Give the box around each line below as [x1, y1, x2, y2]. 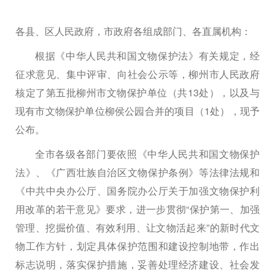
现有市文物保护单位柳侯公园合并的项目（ [15, 103, 204, 118]
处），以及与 [198, 85, 260, 99]
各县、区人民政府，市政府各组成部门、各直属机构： [15, 23, 251, 38]
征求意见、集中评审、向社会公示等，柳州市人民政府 [15, 66, 260, 81]
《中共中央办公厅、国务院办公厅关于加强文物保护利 [15, 183, 260, 198]
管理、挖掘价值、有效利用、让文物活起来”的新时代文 [15, 220, 260, 234]
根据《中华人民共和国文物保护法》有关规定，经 [35, 48, 260, 63]
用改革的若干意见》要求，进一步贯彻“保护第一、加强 [15, 201, 260, 216]
